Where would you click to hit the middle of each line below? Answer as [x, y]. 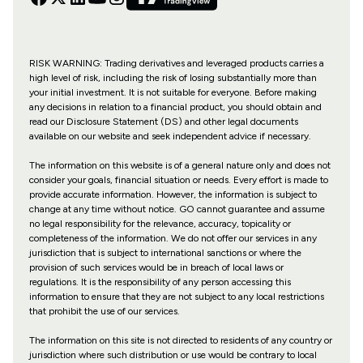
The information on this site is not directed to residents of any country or [180, 341]
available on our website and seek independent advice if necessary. [170, 137]
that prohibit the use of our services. [104, 312]
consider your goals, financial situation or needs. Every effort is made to [178, 180]
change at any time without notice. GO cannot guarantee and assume [177, 209]
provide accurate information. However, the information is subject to [173, 195]
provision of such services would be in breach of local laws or [156, 268]
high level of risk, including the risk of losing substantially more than [173, 78]
